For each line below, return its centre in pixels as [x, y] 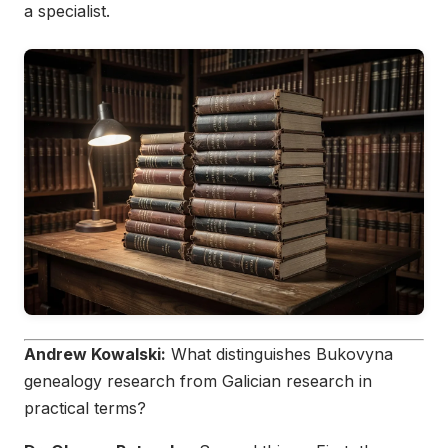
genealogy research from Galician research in [198, 381]
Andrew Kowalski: [95, 354]
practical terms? [85, 408]
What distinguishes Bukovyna [279, 354]
